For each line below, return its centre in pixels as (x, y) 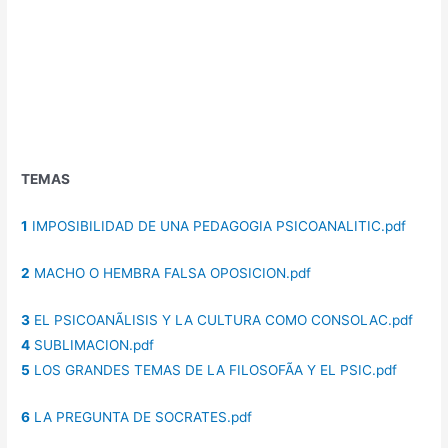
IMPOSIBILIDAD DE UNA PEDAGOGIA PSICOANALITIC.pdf (217, 226)
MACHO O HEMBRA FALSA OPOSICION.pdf (171, 272)
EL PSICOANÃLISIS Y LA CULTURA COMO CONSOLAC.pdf (222, 319)
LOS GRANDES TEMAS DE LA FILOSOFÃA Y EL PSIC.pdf (214, 369)
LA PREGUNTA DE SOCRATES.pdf (141, 416)
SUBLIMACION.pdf (92, 344)
